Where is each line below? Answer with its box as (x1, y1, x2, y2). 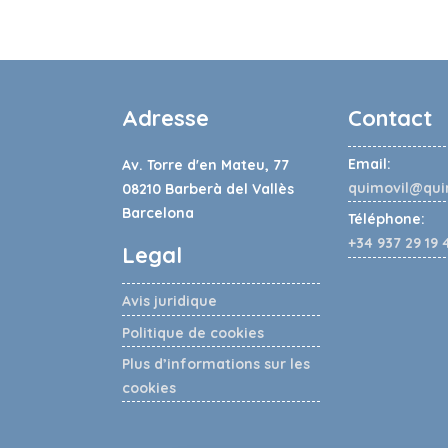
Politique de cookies (122, 323, 264, 342)
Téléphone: (347, 210, 425, 229)
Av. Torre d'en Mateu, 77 (122, 156, 289, 175)
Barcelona (122, 204, 194, 223)
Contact (347, 103, 432, 132)
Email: (347, 154, 391, 173)
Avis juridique (122, 292, 217, 311)
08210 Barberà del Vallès (122, 180, 294, 199)
